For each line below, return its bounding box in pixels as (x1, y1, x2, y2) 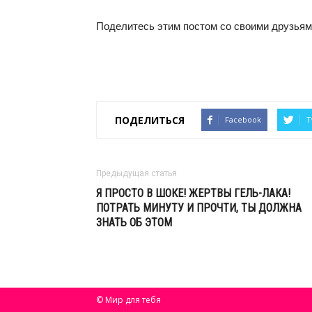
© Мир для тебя (96, 294, 161, 306)
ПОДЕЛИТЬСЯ (115, 113, 185, 127)
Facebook (225, 114, 261, 125)
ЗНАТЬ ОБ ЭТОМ (96, 216, 172, 230)
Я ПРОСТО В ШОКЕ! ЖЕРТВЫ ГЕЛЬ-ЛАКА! (96, 187, 290, 201)
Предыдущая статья (96, 169, 177, 179)
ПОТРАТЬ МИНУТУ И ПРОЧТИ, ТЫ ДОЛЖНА (96, 201, 302, 215)
